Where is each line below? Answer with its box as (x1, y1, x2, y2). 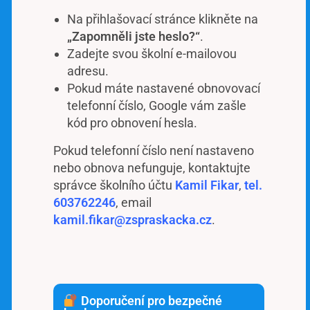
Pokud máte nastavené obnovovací (67, 80, 260, 95)
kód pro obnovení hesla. (67, 115, 197, 130)
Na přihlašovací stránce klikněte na (67, 11, 258, 26)
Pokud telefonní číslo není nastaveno (53, 143, 254, 158)
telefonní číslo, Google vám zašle (67, 98, 246, 113)
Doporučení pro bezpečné (77, 293, 222, 309)
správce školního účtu (53, 177, 175, 192)
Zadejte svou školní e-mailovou (67, 46, 237, 61)
